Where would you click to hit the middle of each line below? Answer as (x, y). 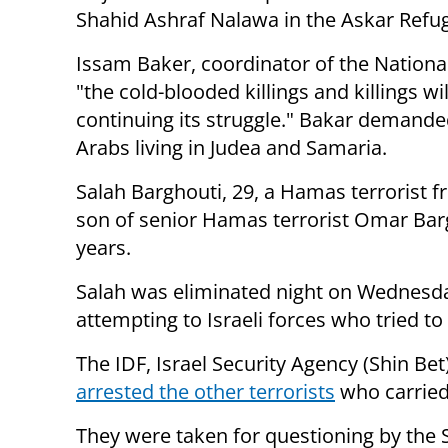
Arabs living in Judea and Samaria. (231, 147)
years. (103, 247)
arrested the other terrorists (205, 391)
